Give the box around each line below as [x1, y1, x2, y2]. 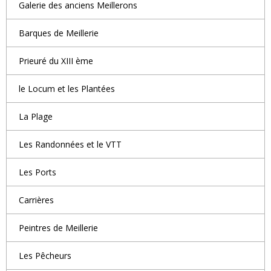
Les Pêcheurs [19, 249, 71, 261]
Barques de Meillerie [19, 27, 99, 39]
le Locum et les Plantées [19, 82, 115, 94]
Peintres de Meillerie [19, 221, 98, 233]
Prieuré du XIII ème [19, 54, 93, 67]
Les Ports [19, 166, 56, 178]
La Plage [19, 110, 53, 122]
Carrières [19, 194, 54, 206]
